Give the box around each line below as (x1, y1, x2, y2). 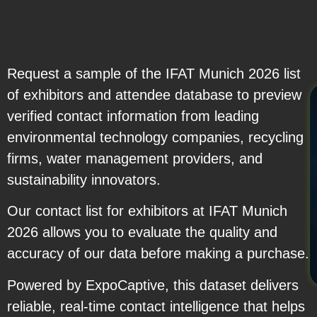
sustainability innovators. (7, 171, 161, 188)
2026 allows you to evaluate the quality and (7, 224, 277, 241)
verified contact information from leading (7, 108, 259, 124)
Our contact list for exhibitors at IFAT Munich (7, 203, 287, 219)
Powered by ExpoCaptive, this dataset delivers (7, 277, 299, 293)
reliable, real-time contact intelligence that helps (7, 298, 305, 314)
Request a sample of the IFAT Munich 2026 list (7, 65, 301, 81)
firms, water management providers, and (7, 150, 263, 166)
